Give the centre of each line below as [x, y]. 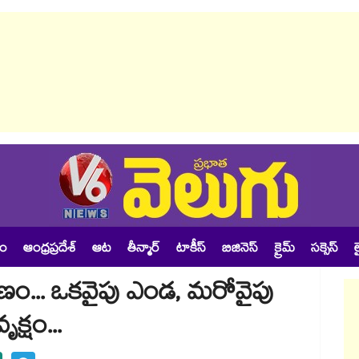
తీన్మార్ [144, 250]
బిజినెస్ [240, 250]
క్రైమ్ [284, 250]
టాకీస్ [191, 250]
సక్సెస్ [325, 250]
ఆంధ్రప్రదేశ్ [50, 250]
